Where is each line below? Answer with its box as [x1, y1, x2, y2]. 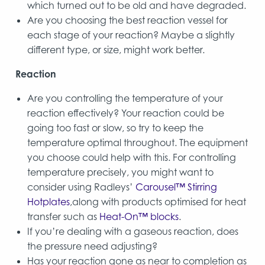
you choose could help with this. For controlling [27, 151, 236, 163]
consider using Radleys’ [27, 180, 135, 193]
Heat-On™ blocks [99, 210, 179, 222]
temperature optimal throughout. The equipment [27, 136, 248, 148]
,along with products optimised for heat [70, 195, 246, 208]
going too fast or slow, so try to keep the [27, 121, 203, 134]
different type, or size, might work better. [27, 43, 205, 56]
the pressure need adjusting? [27, 240, 157, 252]
